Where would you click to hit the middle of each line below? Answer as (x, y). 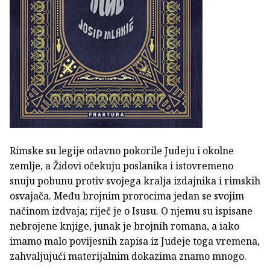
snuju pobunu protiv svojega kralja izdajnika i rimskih (135, 181)
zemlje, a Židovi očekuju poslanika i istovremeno (121, 166)
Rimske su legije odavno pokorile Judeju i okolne (122, 151)
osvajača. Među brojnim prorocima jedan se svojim (127, 196)
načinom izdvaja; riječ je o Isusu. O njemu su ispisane (131, 211)
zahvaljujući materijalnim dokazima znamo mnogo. (128, 256)
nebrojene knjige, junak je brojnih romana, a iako (124, 226)
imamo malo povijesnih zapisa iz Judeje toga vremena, (135, 241)
